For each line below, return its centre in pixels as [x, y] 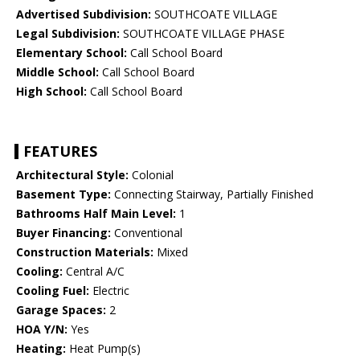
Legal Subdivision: [68, 34]
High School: [51, 92]
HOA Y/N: [42, 329]
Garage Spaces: [61, 310]
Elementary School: [72, 53]
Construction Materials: [85, 252]
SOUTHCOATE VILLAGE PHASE [202, 34]
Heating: [41, 349]
